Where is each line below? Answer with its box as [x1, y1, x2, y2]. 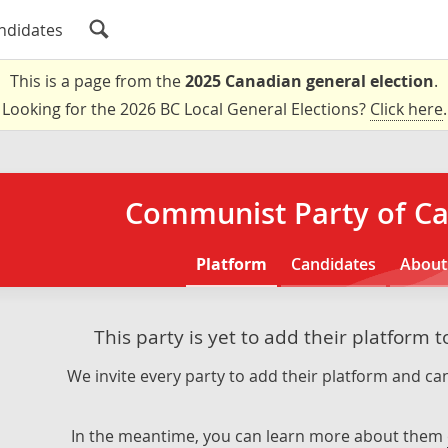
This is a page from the [10, 70, 185, 92]
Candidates [291, 253, 377, 275]
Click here [369, 98, 443, 120]
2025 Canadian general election [185, 70, 434, 92]
